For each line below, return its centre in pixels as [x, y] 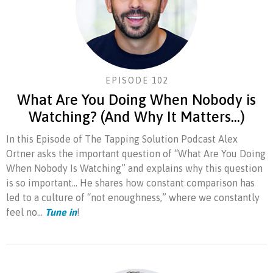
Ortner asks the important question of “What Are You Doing [136, 153]
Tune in [61, 212]
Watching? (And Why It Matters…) [136, 116]
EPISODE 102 [136, 80]
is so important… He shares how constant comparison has [130, 183]
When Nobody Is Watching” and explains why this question [134, 168]
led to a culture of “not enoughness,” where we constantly [133, 197]
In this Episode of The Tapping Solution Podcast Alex [122, 139]
